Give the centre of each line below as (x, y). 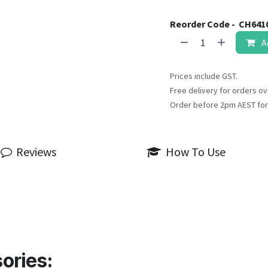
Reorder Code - (203, 24)
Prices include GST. (204, 76)
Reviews (36, 152)
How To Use (196, 152)
